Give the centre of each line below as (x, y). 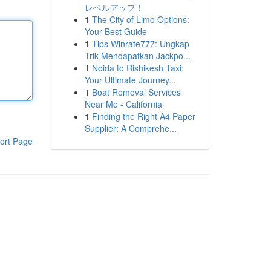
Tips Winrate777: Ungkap (140, 44)
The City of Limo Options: (140, 19)
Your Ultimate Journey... (130, 80)
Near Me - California (123, 104)
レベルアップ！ (114, 7)
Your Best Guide (116, 31)
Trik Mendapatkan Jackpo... (137, 56)
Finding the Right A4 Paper (143, 116)
